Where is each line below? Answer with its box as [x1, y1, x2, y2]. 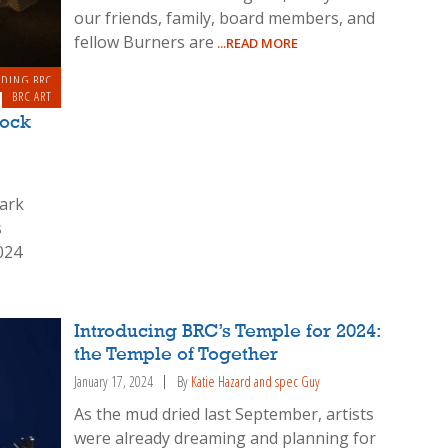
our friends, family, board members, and [74, 7, 376, 30]
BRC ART [11, 86, 52, 105]
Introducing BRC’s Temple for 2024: [74, 322, 381, 343]
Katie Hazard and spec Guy [191, 372, 321, 392]
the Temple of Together [74, 345, 279, 366]
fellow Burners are [74, 31, 215, 54]
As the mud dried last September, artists [74, 403, 375, 426]
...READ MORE [214, 34, 299, 53]
